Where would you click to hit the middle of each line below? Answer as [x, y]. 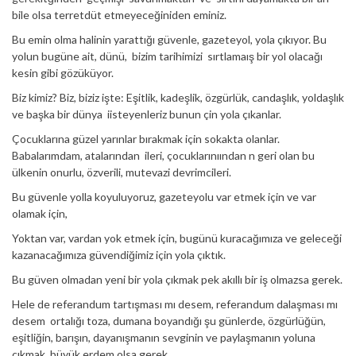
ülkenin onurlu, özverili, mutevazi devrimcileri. [122, 172]
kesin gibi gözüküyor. [63, 72]
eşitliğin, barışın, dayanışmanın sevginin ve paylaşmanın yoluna [164, 337]
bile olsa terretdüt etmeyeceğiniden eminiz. [119, 14]
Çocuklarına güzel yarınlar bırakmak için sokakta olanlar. [146, 138]
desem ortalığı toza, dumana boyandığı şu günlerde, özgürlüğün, [169, 320]
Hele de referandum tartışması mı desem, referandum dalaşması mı [175, 304]
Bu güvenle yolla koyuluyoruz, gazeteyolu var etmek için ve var [164, 196]
